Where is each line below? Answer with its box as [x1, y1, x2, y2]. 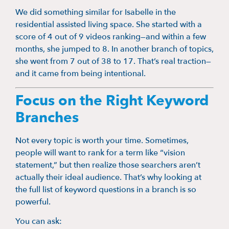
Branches [15, 107, 79, 127]
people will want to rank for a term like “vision [15, 147, 185, 158]
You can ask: [15, 216, 62, 227]
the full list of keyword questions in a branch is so [15, 184, 196, 195]
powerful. [15, 196, 51, 208]
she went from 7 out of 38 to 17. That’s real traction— [15, 56, 211, 67]
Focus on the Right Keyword [15, 90, 209, 110]
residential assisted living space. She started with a [15, 19, 202, 31]
